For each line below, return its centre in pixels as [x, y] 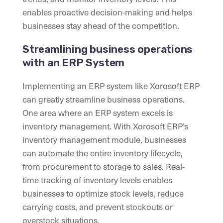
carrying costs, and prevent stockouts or [98, 207]
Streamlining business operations [108, 49]
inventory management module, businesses [104, 140]
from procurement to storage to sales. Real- [104, 167]
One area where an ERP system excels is [98, 113]
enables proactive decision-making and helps [107, 12]
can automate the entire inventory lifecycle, [103, 153]
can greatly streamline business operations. [104, 99]
